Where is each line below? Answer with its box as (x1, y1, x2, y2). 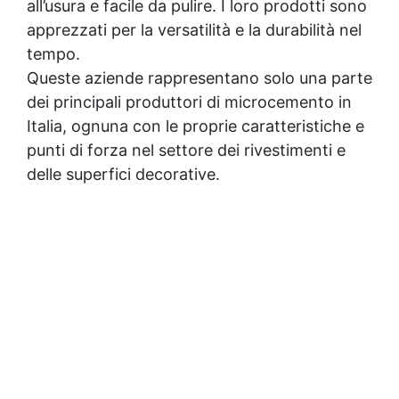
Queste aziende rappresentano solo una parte (27, 68, 372, 87)
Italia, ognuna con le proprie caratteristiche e (27, 116, 364, 135)
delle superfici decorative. (27, 164, 220, 183)
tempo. (27, 44, 80, 63)
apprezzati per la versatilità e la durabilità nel (27, 20, 362, 39)
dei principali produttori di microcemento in (27, 92, 352, 111)
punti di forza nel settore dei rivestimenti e (27, 140, 346, 159)
